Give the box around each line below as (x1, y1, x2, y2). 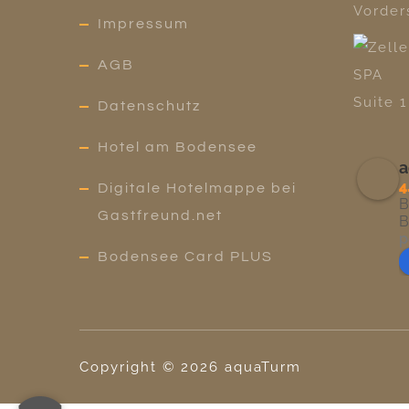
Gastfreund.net (98, 208, 223, 224)
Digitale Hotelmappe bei (98, 181, 297, 196)
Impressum (98, 16, 189, 32)
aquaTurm (225, 359, 301, 376)
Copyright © (79, 359, 175, 376)
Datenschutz (98, 99, 201, 114)
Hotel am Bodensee (98, 140, 257, 155)
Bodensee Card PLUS (98, 249, 273, 265)
